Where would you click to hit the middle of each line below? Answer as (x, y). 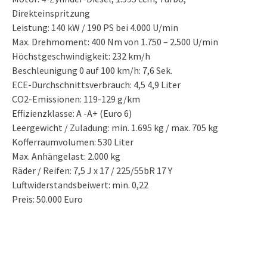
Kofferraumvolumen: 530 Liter (73, 142)
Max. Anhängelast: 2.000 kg (66, 156)
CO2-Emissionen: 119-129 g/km (76, 99)
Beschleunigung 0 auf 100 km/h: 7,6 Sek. (92, 71)
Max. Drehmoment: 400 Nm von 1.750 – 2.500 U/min (115, 42)
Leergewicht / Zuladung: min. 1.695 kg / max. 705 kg (115, 128)
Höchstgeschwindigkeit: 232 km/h (81, 56)
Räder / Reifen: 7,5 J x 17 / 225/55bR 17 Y (92, 171)
